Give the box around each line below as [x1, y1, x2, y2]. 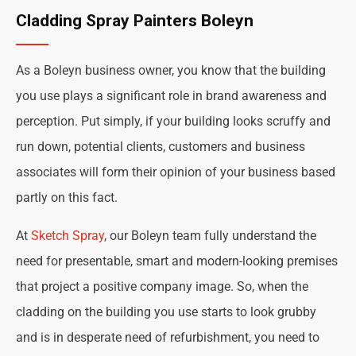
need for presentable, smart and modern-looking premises [16, 253, 338, 269]
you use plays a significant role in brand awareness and [16, 88, 327, 103]
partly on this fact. [16, 190, 118, 205]
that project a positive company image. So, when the [16, 279, 308, 294]
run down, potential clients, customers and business [16, 139, 305, 154]
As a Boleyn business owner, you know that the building [16, 63, 326, 78]
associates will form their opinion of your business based [16, 164, 335, 180]
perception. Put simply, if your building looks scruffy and [16, 114, 331, 129]
